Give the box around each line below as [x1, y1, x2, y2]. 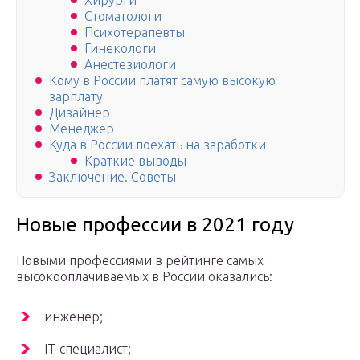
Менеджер [49, 121, 114, 137]
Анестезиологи [84, 57, 176, 72]
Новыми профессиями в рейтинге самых [16, 253, 264, 268]
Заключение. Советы [49, 170, 176, 185]
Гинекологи [84, 41, 156, 56]
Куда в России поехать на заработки [49, 137, 266, 153]
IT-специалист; [44, 342, 131, 357]
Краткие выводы [84, 153, 186, 169]
